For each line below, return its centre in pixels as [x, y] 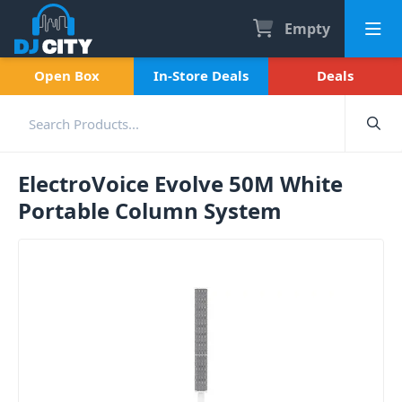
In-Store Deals [201, 75]
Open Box [67, 75]
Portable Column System [150, 210]
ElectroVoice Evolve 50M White [180, 184]
